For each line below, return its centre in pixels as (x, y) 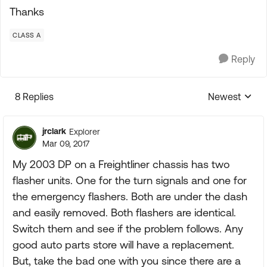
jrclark (54, 131)
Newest (224, 97)
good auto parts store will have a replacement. (123, 245)
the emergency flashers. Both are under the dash (130, 196)
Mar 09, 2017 (66, 144)
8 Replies (34, 97)
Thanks (27, 12)
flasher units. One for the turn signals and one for (130, 180)
